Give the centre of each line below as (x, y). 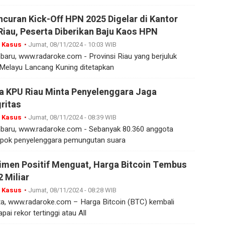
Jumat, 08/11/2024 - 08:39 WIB (72, 118)
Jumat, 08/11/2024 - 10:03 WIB (72, 45)
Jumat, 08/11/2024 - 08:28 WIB (72, 190)
